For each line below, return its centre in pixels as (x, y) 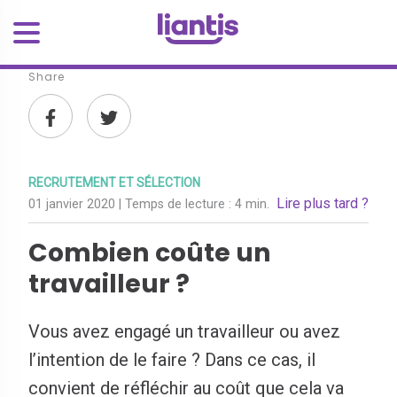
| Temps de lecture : (177, 204)
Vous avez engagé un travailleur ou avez (184, 331)
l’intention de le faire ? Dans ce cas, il (172, 360)
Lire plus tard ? (323, 203)
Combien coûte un (150, 253)
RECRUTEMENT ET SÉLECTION (114, 183)
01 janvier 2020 (74, 204)
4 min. (252, 204)
